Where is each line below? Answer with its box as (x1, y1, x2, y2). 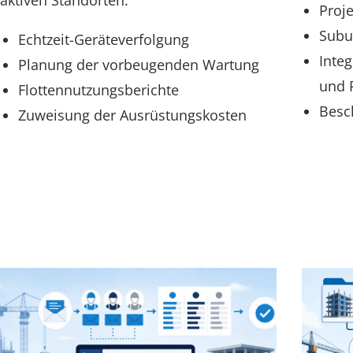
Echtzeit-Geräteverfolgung (17, 30, 189, 50)
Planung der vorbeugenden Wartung (17, 55, 259, 75)
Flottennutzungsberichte (17, 80, 179, 100)
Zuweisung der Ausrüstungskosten (17, 106, 247, 125)
